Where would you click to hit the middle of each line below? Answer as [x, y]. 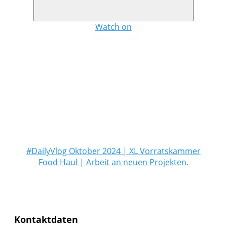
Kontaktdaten [46, 220]
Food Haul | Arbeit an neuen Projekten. [113, 162]
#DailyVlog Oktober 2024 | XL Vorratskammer [113, 151]
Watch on [113, 27]
